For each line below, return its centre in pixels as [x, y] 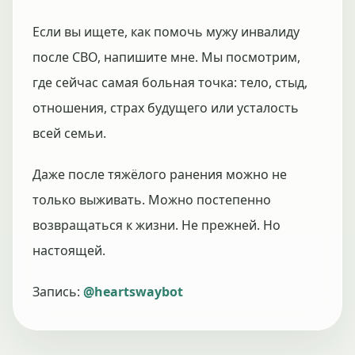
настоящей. [69, 250]
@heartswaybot [133, 292]
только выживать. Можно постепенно [152, 200]
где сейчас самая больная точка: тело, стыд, [170, 82]
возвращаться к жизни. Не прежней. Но [157, 225]
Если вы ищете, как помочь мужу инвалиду [166, 32]
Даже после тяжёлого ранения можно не [160, 174]
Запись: [58, 292]
